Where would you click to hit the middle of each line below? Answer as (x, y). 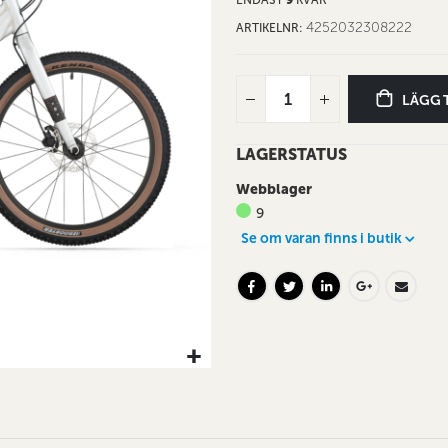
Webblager (273, 190)
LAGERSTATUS (291, 155)
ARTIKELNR (267, 27)
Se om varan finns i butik (321, 239)
